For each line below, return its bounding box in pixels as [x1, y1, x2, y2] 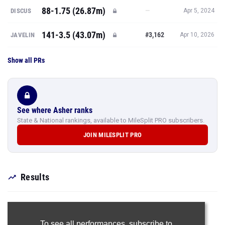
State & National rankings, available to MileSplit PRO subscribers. [17, 117, 204, 124]
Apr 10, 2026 [180, 31, 214, 38]
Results [21, 172, 50, 182]
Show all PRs [8, 56, 45, 64]
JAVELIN [11, 31, 35, 39]
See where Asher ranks [17, 105, 92, 115]
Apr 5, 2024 [183, 7, 214, 14]
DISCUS [11, 7, 31, 15]
